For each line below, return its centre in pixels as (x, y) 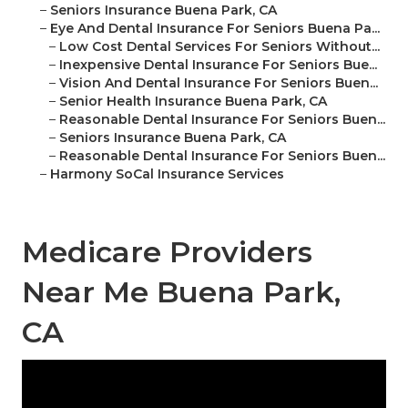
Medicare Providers (167, 252)
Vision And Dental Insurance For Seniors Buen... (219, 83)
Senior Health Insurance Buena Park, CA (193, 102)
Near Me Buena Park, (181, 292)
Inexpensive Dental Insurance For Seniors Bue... (218, 65)
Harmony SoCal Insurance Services (167, 174)
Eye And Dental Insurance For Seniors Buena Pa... (215, 29)
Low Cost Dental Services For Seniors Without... (219, 47)
